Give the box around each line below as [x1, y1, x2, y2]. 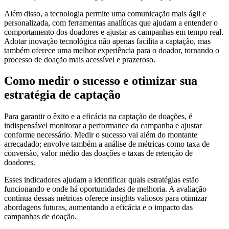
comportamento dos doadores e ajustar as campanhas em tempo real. [4, 27, 223, 36]
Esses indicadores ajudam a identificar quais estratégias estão [4, 175, 199, 185]
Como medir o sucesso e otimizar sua [4, 74, 197, 88]
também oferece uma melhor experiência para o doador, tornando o [4, 45, 219, 55]
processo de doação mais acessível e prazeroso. [4, 55, 155, 64]
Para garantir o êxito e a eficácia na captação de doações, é [4, 112, 192, 121]
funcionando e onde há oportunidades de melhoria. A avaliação [4, 185, 207, 194]
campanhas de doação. [4, 212, 77, 221]
